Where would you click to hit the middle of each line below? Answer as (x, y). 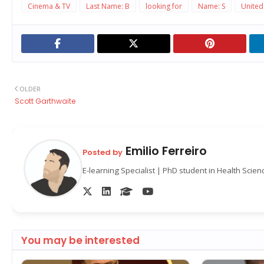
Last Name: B (108, 6)
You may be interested (80, 241)
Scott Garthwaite (45, 101)
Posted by (103, 152)
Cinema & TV (49, 6)
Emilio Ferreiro (165, 151)
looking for (164, 6)
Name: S (212, 6)
